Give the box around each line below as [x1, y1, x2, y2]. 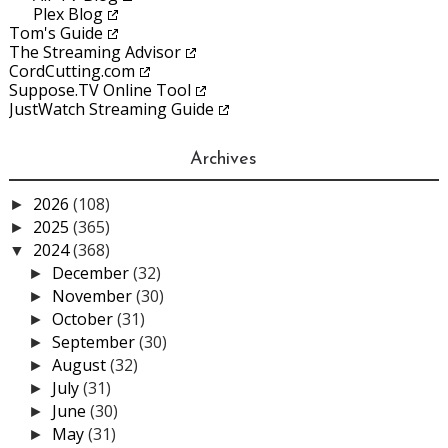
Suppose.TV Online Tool [8, 79, 191, 102]
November [52, 285, 137, 308]
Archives [190, 150, 258, 170]
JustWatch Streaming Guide [8, 98, 214, 121]
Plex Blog [32, 3, 103, 26]
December [52, 262, 134, 285]
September [52, 331, 140, 354]
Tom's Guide [8, 22, 103, 45]
